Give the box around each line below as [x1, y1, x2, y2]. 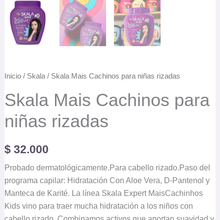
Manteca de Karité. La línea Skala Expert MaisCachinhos [4, 189, 203, 198]
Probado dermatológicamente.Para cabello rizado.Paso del [4, 163, 210, 172]
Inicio [4, 72, 21, 81]
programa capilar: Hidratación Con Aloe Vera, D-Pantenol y [4, 176, 210, 185]
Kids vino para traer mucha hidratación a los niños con [4, 201, 193, 211]
